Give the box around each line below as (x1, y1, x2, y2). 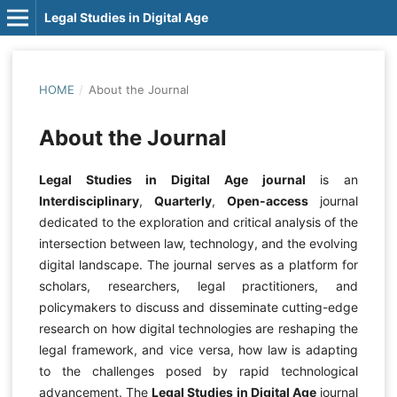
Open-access (227, 193, 309, 208)
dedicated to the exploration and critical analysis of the (38, 214, 359, 230)
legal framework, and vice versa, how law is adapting (38, 342, 359, 357)
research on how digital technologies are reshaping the (38, 321, 359, 336)
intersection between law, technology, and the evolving (38, 236, 359, 251)
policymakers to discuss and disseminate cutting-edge (38, 300, 359, 315)
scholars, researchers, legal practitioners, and (38, 278, 359, 293)
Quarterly (154, 193, 212, 208)
